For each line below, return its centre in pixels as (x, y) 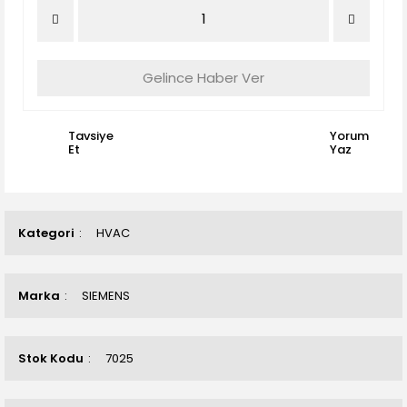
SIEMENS (106, 296)
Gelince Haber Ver (203, 78)
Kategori (46, 233)
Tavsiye (91, 136)
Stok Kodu (51, 358)
